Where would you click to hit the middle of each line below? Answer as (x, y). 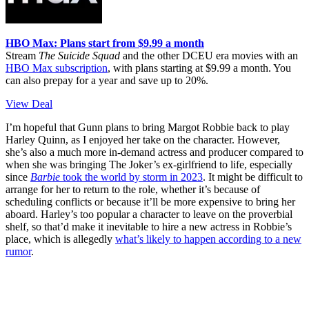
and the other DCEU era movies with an (209, 55)
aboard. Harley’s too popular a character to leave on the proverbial (149, 214)
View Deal (29, 103)
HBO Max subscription (57, 68)
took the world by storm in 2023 (131, 177)
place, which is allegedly (60, 239)
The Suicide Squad (79, 55)
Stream (22, 55)
